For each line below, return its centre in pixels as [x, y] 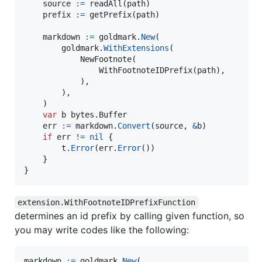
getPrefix [111, 15]
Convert [134, 126]
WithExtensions [136, 48]
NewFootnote [106, 59]
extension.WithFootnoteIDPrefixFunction [107, 203]
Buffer [113, 115]
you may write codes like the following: [102, 230]
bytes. [82, 115]
